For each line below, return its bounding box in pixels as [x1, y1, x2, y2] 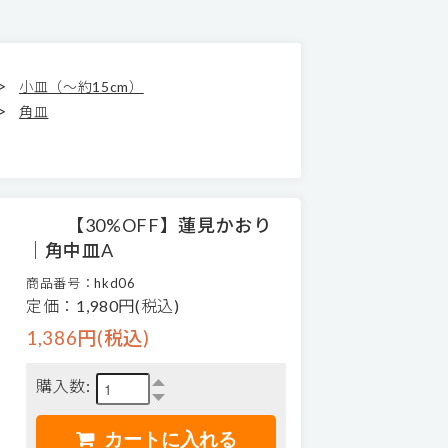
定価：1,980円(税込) [26, 296, 180, 315]
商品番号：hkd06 [26, 275, 136, 291]
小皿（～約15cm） [19, 78, 144, 95]
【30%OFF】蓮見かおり [66, 214, 272, 236]
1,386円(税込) [26, 326, 150, 349]
